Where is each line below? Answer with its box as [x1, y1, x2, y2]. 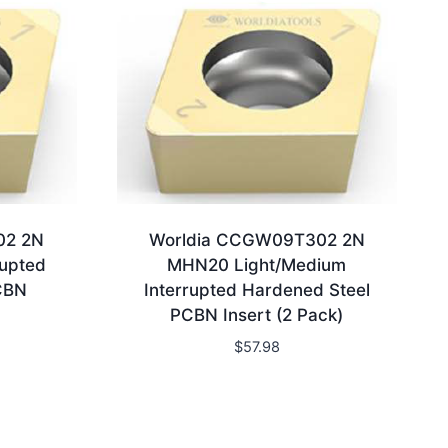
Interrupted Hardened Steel [143, 280, 370, 301]
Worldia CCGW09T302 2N [148, 230, 365, 251]
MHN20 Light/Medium [167, 255, 347, 276]
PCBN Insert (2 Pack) [170, 305, 344, 326]
